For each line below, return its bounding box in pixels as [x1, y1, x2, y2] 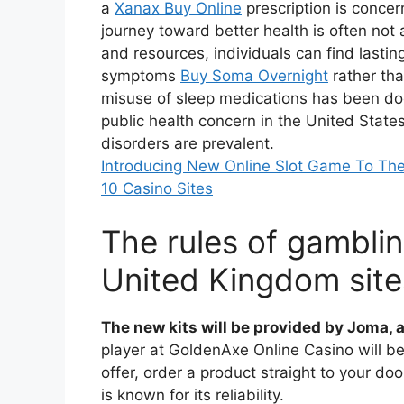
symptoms [101, 66, 180, 85]
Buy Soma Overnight [180, 66, 328, 85]
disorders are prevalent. [101, 133, 274, 152]
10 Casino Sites [101, 179, 213, 197]
